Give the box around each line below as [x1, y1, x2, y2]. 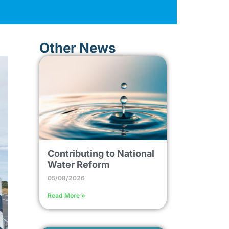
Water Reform [47, 158, 109, 170]
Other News [39, 40, 116, 56]
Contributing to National [47, 148, 154, 159]
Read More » [47, 191, 85, 199]
